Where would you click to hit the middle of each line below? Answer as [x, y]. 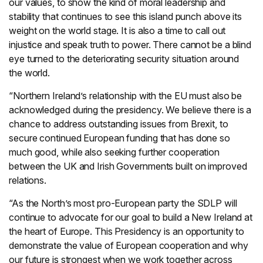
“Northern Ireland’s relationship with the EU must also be [126, 96]
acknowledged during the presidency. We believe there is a [130, 110]
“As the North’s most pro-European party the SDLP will [123, 203]
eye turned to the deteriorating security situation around [124, 59]
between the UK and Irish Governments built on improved [128, 166]
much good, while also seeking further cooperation [114, 152]
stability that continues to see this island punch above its [126, 16]
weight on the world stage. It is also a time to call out [117, 31]
